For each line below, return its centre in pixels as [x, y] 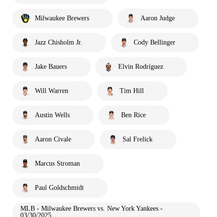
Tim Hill [132, 91]
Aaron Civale [53, 139]
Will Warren [52, 91]
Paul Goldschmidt [59, 187]
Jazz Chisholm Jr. [59, 42]
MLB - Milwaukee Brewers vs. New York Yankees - [92, 208]
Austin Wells [52, 115]
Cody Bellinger [155, 42]
